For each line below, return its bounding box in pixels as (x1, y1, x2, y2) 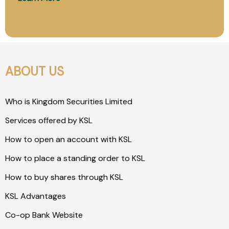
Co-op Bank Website (5, 209, 83, 220)
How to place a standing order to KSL (5, 152, 145, 164)
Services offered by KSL (5, 114, 93, 126)
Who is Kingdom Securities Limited (5, 96, 132, 107)
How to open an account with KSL (5, 133, 132, 145)
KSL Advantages (5, 190, 66, 201)
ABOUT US (5, 63, 64, 79)
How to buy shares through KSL (5, 171, 123, 182)
